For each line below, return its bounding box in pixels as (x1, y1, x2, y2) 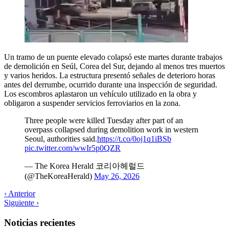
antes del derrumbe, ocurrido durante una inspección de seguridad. (4, 80, 217, 89)
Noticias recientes (4, 217, 75, 228)
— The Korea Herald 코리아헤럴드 (25, 161, 145, 170)
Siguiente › (4, 198, 39, 207)
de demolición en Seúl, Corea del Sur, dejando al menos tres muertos (4, 61, 225, 71)
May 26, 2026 (94, 171, 140, 180)
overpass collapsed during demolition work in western (25, 125, 198, 134)
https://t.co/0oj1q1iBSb (97, 134, 171, 143)
